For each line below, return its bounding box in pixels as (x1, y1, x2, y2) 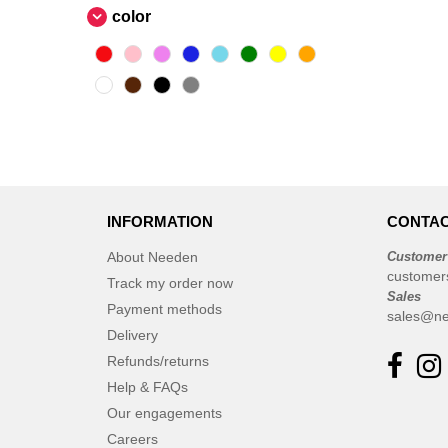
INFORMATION (107, 213, 213, 230)
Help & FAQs (107, 379, 188, 395)
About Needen (107, 249, 198, 265)
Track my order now (107, 275, 233, 291)
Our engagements (107, 405, 222, 421)
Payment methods (107, 301, 222, 317)
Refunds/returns (107, 353, 209, 369)
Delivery (107, 327, 158, 343)
